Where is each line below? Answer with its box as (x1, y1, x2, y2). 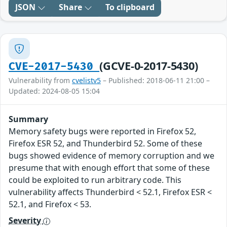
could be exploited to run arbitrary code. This (9, 174, 181, 186)
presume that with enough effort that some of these (9, 162, 210, 174)
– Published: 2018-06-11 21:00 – (101, 75, 210, 86)
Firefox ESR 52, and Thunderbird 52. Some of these (9, 138, 202, 149)
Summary (9, 113, 48, 125)
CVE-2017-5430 (9, 60, 100, 73)
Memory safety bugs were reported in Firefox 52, (9, 126, 196, 137)
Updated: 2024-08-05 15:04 (9, 86, 100, 96)
